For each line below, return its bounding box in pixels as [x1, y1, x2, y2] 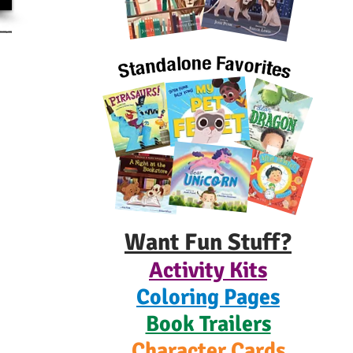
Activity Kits [149, 257, 267, 284]
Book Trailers [145, 310, 271, 337]
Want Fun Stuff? [124, 228, 292, 257]
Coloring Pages [136, 284, 280, 310]
